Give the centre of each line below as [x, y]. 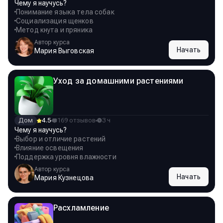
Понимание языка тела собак [65, 12]
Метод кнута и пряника [54, 30]
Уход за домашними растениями [118, 81]
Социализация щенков [55, 21]
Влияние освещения [50, 148]
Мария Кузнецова [64, 177]
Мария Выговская [64, 51]
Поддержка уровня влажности [66, 157]
